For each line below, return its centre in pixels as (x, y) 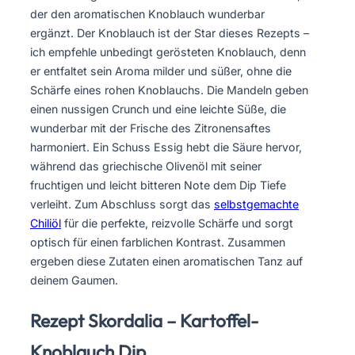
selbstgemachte (256, 204)
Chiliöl (46, 223)
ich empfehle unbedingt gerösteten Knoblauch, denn (168, 52)
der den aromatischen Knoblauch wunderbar (147, 14)
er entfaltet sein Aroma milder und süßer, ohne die (161, 71)
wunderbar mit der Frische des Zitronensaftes (151, 128)
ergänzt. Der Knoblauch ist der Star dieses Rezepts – (170, 33)
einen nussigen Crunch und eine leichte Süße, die (158, 109)
